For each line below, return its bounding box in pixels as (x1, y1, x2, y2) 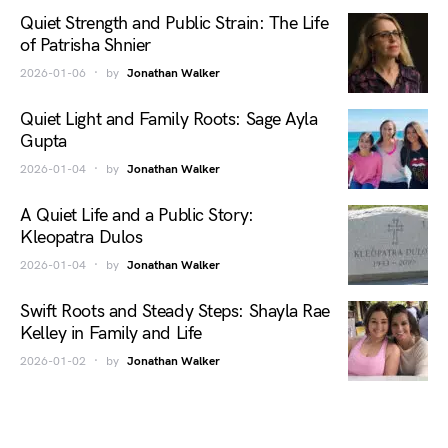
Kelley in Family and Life (20, 323, 202, 344)
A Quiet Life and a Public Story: (20, 205, 254, 226)
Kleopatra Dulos (20, 227, 143, 248)
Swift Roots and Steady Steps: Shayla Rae (20, 301, 330, 322)
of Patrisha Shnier (20, 35, 151, 56)
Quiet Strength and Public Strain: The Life (20, 13, 329, 34)
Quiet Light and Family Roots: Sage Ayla (20, 109, 318, 130)
